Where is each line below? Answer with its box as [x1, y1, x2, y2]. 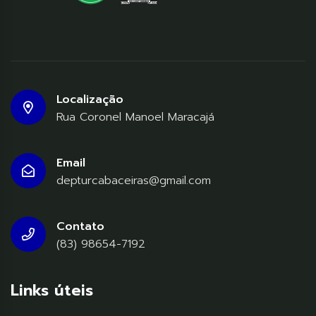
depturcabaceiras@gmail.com [56, 172, 211, 190]
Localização [56, 91, 123, 109]
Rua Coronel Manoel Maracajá [56, 109, 214, 126]
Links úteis [11, 279, 93, 303]
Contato [56, 218, 104, 236]
